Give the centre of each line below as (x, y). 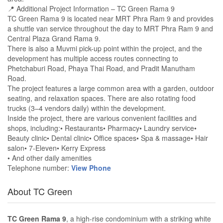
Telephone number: (39, 168)
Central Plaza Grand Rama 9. (54, 39)
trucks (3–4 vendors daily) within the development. (87, 108)
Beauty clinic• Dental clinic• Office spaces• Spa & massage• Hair (108, 138)
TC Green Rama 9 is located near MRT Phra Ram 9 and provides (111, 19)
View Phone (91, 168)
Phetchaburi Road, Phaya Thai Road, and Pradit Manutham (101, 68)
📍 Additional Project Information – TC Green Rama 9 (91, 9)
